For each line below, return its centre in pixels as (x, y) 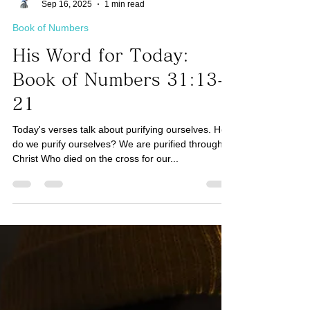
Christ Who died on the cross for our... (95, 179)
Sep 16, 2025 (67, 25)
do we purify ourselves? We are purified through (118, 165)
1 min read (125, 25)
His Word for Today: (101, 76)
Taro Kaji (58, 13)
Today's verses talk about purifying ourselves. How (123, 150)
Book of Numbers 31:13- (118, 100)
